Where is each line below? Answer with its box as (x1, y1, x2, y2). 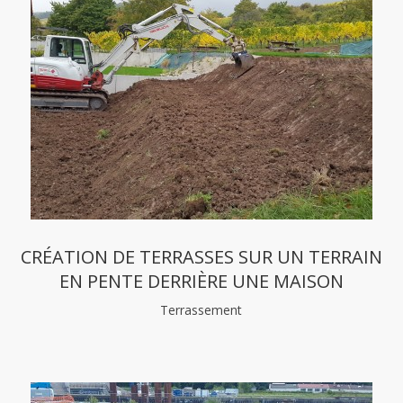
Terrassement (160, 301, 243, 318)
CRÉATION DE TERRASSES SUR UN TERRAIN (20, 245, 382, 269)
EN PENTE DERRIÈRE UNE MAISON (58, 269, 344, 293)
